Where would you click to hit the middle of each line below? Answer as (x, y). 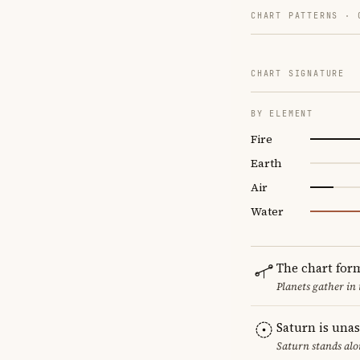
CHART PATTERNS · (304, 15)
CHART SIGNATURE (298, 73)
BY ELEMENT (282, 113)
